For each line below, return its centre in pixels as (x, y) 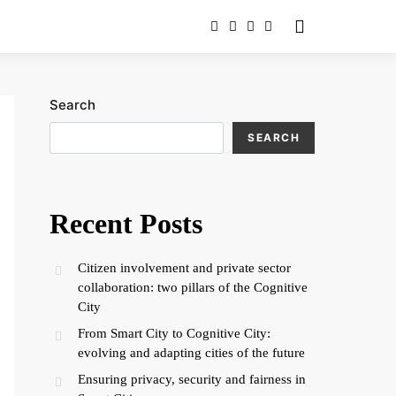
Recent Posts (126, 224)
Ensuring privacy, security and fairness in (192, 379)
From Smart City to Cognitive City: (174, 333)
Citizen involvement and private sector (184, 268)
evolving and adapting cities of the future (191, 353)
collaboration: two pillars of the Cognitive (193, 287)
